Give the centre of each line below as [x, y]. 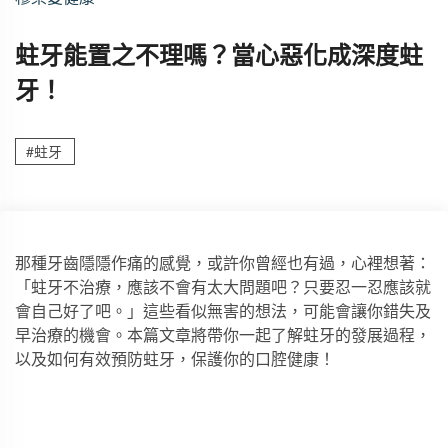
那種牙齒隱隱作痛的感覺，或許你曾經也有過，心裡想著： [223, 262]
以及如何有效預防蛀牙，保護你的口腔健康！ [175, 358]
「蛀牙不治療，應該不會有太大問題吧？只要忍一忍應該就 [223, 286]
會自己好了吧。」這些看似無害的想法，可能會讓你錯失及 [223, 310]
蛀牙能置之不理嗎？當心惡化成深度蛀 [219, 54]
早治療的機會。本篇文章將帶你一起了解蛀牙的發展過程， [223, 334]
